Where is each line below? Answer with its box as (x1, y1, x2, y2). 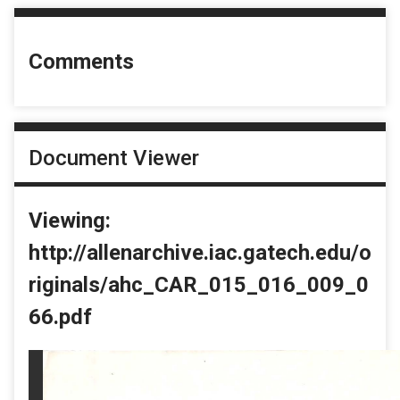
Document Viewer (29, 145, 199, 171)
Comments (29, 49, 134, 75)
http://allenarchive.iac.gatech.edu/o (29, 239, 371, 265)
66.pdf (29, 304, 92, 329)
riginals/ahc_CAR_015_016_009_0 (29, 271, 369, 297)
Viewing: (29, 207, 111, 233)
